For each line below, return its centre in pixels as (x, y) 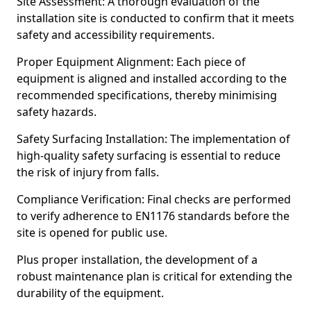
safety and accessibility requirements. (116, 35)
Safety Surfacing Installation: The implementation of (153, 139)
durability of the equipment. (90, 293)
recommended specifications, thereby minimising (147, 95)
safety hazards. (57, 112)
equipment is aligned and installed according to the (152, 78)
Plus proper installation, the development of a (137, 260)
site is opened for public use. (92, 233)
